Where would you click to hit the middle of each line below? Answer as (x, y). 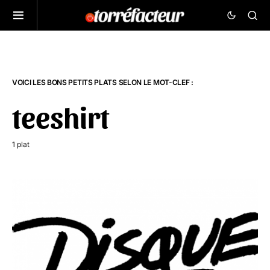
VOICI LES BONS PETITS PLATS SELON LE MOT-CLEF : (103, 82)
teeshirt (61, 116)
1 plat (21, 144)
